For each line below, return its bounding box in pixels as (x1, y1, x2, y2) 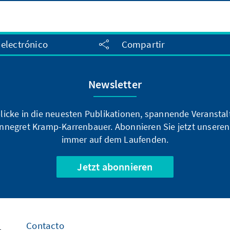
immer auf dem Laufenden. (61, 133, 169, 145)
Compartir (121, 38, 165, 51)
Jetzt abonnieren (77, 160, 153, 173)
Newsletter (88, 76, 142, 91)
